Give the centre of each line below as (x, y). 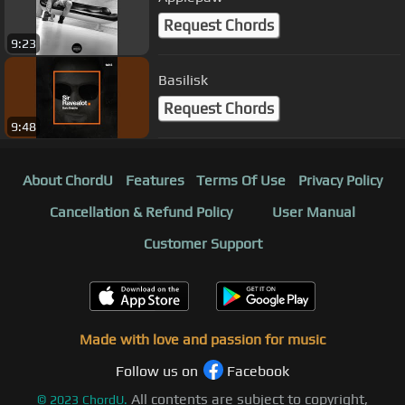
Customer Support (202, 243)
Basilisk (183, 80)
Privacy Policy (341, 180)
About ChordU (67, 180)
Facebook (258, 371)
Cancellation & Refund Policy (141, 212)
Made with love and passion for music (202, 339)
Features (155, 180)
